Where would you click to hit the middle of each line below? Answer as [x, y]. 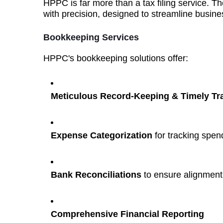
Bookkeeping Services [91, 37]
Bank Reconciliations [96, 175]
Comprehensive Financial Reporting [127, 214]
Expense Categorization [102, 135]
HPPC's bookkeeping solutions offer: [116, 58]
